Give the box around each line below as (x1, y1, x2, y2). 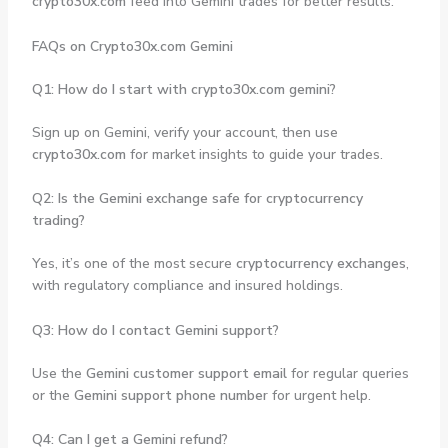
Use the (31, 363, 86, 383)
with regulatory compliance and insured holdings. (31, 276, 343, 296)
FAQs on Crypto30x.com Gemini (31, 36, 233, 56)
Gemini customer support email (85, 363, 287, 383)
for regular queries (286, 363, 409, 383)
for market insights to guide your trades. (125, 144, 383, 164)
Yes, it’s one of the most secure (31, 254, 236, 274)
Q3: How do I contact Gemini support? (31, 320, 279, 340)
